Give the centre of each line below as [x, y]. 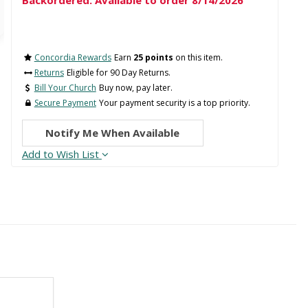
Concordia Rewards [73, 57]
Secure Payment [65, 102]
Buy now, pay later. [135, 87]
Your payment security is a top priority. [174, 102]
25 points [153, 57]
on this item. [198, 57]
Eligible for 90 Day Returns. [118, 72]
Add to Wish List [60, 154]
